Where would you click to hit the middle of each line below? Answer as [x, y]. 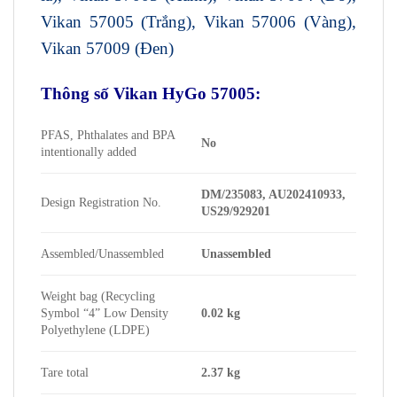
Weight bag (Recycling [98, 296]
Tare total [65, 373]
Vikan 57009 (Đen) [107, 49]
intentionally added [89, 152]
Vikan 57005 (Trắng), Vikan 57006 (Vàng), [198, 22]
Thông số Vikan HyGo [126, 93]
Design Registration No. [101, 202]
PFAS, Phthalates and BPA [108, 135]
